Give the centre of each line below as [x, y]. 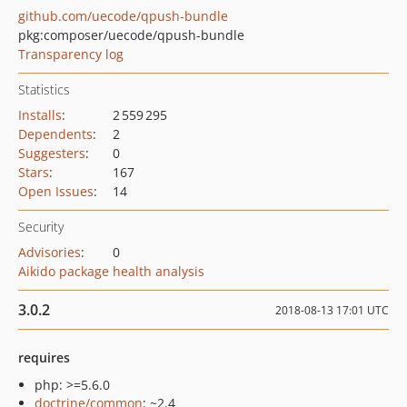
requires [44, 357]
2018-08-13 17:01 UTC [332, 310]
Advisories [50, 252]
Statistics [44, 89]
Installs [40, 115]
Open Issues [56, 191]
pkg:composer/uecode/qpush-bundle [131, 35]
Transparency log [71, 54]
